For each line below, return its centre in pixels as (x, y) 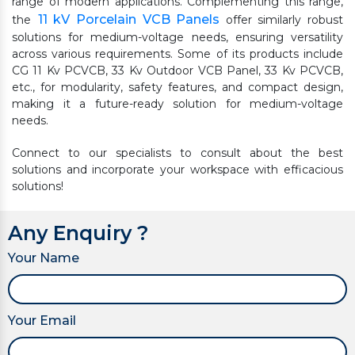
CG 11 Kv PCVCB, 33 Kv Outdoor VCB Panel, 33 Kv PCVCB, (177, 71)
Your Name (44, 258)
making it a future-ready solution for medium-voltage (177, 104)
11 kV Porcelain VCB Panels (129, 20)
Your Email (42, 321)
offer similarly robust (281, 20)
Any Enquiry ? (78, 233)
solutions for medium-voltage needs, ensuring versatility (177, 38)
